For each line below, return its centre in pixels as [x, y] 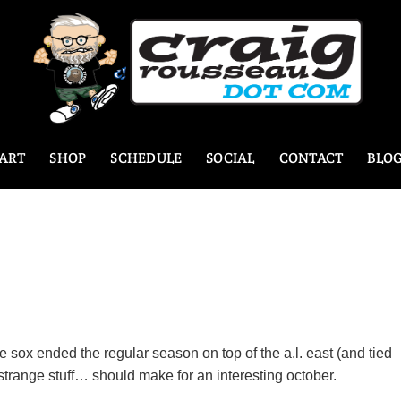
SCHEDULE [146, 158]
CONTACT [311, 158]
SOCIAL [230, 158]
